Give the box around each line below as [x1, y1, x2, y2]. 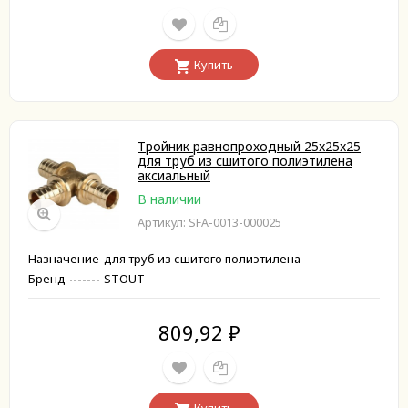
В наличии [138, 190, 201, 208]
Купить [194, 56, 233, 74]
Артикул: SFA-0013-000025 [138, 215, 281, 230]
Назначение [28, 250, 99, 267]
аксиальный [138, 167, 210, 184]
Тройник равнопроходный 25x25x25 [138, 138, 361, 155]
